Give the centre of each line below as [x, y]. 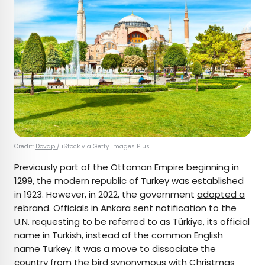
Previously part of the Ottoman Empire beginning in [127, 167]
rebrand [32, 208]
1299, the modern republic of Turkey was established [129, 181]
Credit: [25, 147]
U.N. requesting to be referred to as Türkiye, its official [132, 222]
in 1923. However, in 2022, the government [106, 195]
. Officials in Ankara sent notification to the [143, 208]
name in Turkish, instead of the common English [119, 235]
